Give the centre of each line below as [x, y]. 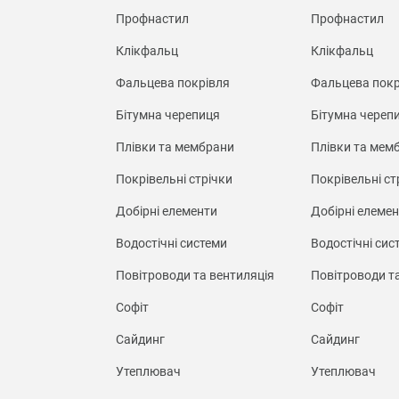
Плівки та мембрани [175, 147]
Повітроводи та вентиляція [195, 275]
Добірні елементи [166, 211]
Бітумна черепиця [167, 114]
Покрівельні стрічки [174, 179]
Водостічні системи [171, 243]
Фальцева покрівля [172, 82]
